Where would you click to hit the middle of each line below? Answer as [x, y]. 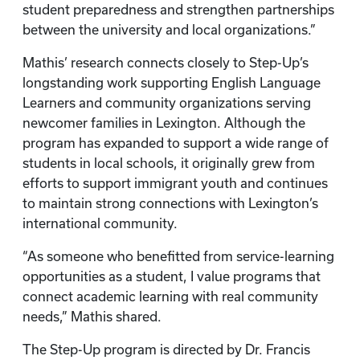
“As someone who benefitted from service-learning [178, 256]
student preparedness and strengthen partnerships [178, 10]
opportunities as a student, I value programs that [172, 276]
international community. [100, 223]
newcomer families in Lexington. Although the [164, 123]
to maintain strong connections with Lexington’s [170, 203]
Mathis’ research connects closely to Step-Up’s [166, 63]
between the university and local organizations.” [169, 30]
